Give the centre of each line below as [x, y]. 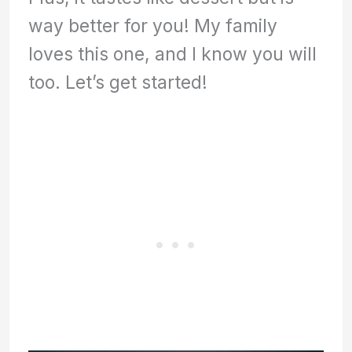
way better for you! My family [153, 26]
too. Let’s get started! [118, 82]
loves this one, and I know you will [173, 54]
